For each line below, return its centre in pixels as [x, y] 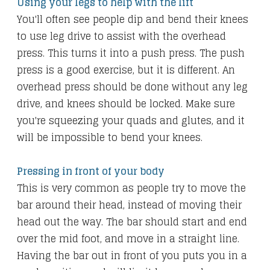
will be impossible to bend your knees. [110, 138]
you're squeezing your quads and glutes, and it [131, 121]
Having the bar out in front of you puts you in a [132, 256]
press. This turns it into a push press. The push [131, 53]
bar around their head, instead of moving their [129, 205]
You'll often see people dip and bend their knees [133, 20]
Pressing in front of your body [91, 171]
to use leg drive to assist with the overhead [121, 36]
